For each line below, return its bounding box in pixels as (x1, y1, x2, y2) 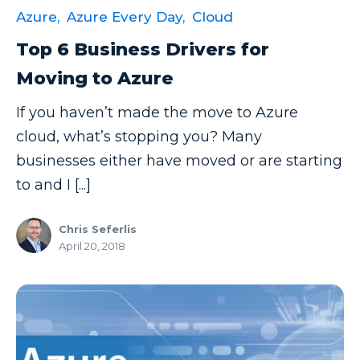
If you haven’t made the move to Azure (16, 104, 298, 122)
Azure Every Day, (67, 9, 185, 26)
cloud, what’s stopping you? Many (16, 128, 262, 146)
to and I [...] (16, 176, 91, 194)
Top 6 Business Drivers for (16, 39, 269, 61)
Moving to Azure (16, 67, 174, 90)
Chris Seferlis (59, 222, 137, 235)
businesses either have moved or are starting (16, 152, 342, 170)
